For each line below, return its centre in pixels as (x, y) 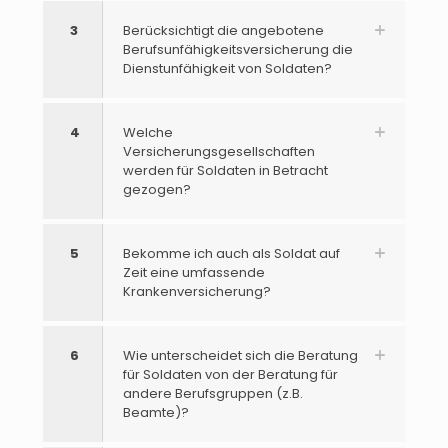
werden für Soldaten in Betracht (225, 170)
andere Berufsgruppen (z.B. (213, 393)
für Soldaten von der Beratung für (230, 374)
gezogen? (157, 189)
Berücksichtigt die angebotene (223, 30)
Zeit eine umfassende (194, 272)
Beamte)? (156, 412)
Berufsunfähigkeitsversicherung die (238, 49)
